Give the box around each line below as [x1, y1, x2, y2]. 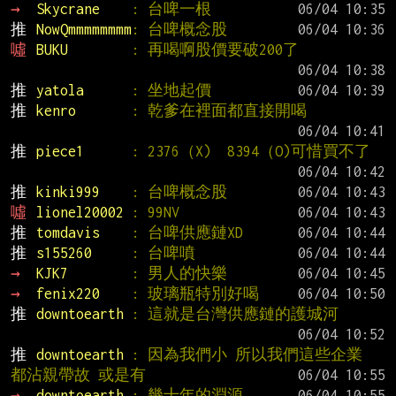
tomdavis [35, 225, 132, 241]
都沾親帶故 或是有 [11, 367, 146, 384]
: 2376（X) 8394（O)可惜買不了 [131, 143, 370, 160]
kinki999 [35, 184, 132, 201]
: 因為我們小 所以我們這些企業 [131, 346, 362, 363]
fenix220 [35, 286, 132, 302]
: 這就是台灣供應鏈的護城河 [131, 306, 339, 323]
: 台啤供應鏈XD [131, 225, 243, 241]
